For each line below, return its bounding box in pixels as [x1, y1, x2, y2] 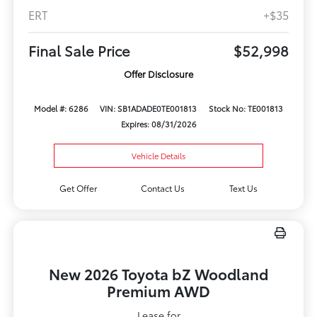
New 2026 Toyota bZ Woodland [49, 263, 268, 284]
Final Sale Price [28, 40, 130, 61]
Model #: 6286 [33, 103, 88, 115]
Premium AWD [107, 280, 210, 301]
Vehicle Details [132, 150, 185, 162]
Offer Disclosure [124, 67, 193, 81]
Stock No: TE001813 [209, 103, 284, 115]
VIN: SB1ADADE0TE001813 [100, 103, 197, 115]
